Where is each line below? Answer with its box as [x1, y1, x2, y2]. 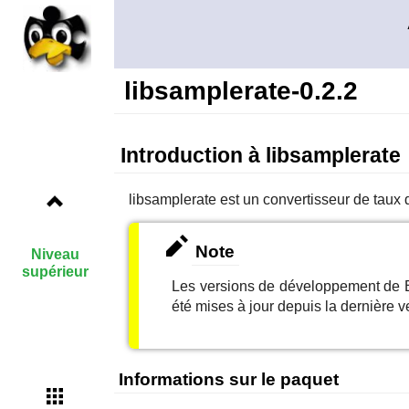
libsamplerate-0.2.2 [123, 76, 358, 105]
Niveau [30, 246, 79, 263]
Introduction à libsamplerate [120, 143, 401, 168]
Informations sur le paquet [118, 369, 339, 389]
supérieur [21, 264, 89, 280]
